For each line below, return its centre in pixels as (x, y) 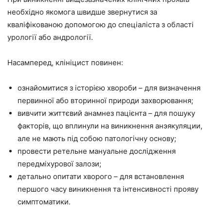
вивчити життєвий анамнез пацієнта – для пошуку (106, 113)
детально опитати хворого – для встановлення (101, 176)
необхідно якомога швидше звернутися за (82, 12)
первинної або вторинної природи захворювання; (105, 100)
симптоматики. (44, 202)
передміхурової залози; (59, 164)
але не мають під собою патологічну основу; (97, 138)
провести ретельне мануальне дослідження (97, 151)
